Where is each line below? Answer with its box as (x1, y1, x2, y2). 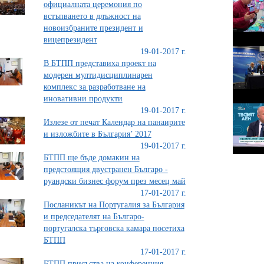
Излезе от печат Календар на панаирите (43, 118, 185, 127)
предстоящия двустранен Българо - (43, 165, 168, 174)
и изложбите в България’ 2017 (43, 130, 151, 138)
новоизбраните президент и (43, 24, 143, 32)
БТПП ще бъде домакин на (43, 153, 140, 162)
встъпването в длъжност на (43, 12, 141, 21)
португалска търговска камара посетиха (43, 224, 184, 233)
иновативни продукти (43, 94, 123, 103)
